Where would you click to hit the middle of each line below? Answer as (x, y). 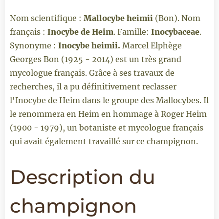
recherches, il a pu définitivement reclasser (93, 86)
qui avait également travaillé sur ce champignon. (104, 141)
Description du (83, 177)
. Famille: (131, 32)
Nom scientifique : (47, 18)
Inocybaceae (174, 32)
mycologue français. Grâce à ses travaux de (92, 73)
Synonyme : (34, 45)
